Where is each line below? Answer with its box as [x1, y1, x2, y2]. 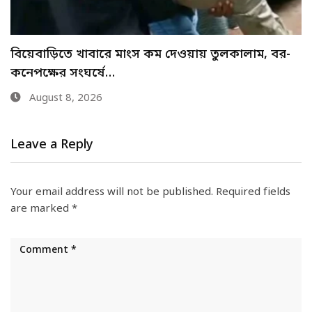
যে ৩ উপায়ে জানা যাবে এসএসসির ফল [10, 45, 212, 63]
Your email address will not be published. [10, 185, 213, 199]
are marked [10, 201, 72, 216]
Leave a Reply [10, 136, 93, 153]
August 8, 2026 [26, 72, 102, 86]
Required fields [216, 185, 290, 199]
